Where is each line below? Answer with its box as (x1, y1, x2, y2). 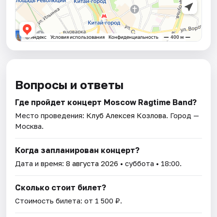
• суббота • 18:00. (118, 159, 182, 168)
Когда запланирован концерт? (15, 145, 140, 155)
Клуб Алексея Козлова (86, 111, 167, 120)
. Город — (166, 111, 200, 120)
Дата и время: (15, 159, 66, 168)
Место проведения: (15, 111, 87, 120)
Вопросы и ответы (15, 77, 124, 92)
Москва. (15, 122, 44, 131)
